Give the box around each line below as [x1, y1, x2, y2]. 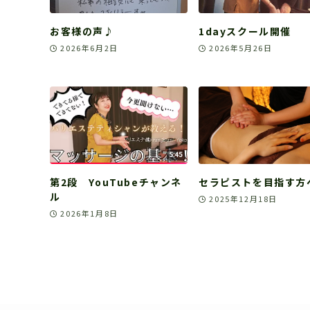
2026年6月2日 [60, 42, 118, 53]
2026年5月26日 [209, 42, 273, 53]
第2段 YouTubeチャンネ [50, 174, 182, 189]
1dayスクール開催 [199, 24, 291, 39]
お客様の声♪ [50, 24, 115, 39]
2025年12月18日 [209, 192, 277, 204]
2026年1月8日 [60, 207, 118, 219]
